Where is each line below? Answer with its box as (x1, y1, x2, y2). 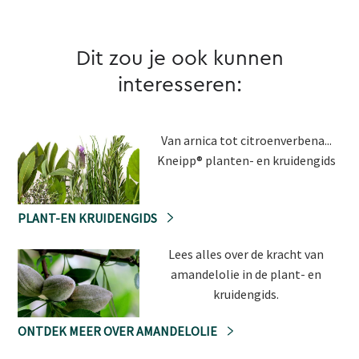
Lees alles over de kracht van (168, 245, 325, 262)
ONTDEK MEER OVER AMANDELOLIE (18, 323, 220, 340)
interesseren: (117, 75, 242, 96)
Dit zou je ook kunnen (75, 48, 284, 70)
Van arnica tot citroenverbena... (160, 132, 332, 149)
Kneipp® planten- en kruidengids (156, 152, 336, 169)
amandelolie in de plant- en (171, 265, 322, 282)
